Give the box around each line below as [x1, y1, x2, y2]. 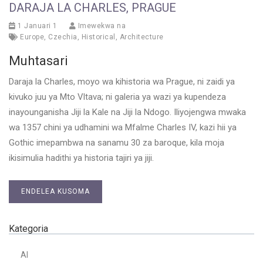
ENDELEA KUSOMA [21, 187, 90, 195]
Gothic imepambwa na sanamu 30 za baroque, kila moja [9, 137, 224, 148]
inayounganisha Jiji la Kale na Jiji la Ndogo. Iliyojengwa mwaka [9, 106, 246, 117]
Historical [81, 32, 116, 41]
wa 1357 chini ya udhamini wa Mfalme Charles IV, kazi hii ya [9, 122, 237, 133]
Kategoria [9, 222, 48, 234]
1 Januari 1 [15, 21, 58, 30]
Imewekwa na [76, 21, 126, 30]
